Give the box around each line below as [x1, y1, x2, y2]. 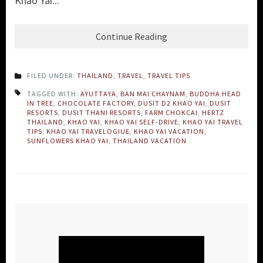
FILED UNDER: [27, 70, 77, 80]
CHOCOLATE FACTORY [58, 98, 134, 107]
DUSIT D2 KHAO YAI [138, 98, 205, 107]
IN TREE [27, 98, 53, 107]
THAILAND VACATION [113, 136, 187, 145]
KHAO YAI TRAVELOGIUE [46, 126, 130, 136]
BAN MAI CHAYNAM [120, 89, 186, 98]
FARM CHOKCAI [145, 107, 198, 117]
